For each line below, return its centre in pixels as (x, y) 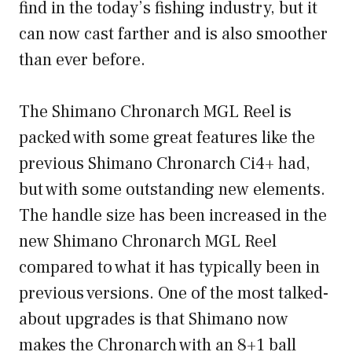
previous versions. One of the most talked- (174, 293)
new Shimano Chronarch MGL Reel (148, 242)
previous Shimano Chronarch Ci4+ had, (165, 164)
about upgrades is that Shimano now (154, 319)
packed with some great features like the (167, 138)
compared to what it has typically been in (169, 268)
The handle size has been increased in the (173, 216)
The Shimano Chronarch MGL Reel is (155, 112)
